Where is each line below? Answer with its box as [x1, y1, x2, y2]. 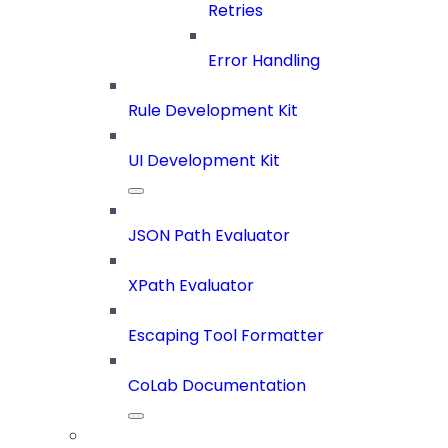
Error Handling [208, 49, 320, 73]
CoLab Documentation [128, 374, 306, 398]
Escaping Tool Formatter [128, 324, 324, 348]
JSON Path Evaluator [128, 224, 290, 248]
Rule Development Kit [128, 99, 298, 123]
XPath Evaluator [128, 274, 254, 298]
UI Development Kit [128, 149, 280, 173]
